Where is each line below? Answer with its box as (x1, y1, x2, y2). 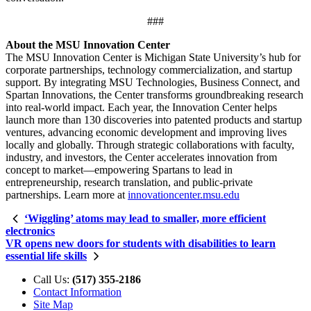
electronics (6, 224, 55, 237)
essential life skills (6, 249, 87, 262)
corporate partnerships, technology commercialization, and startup (6, 63, 292, 76)
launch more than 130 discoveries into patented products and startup (6, 113, 302, 126)
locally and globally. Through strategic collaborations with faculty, (6, 138, 294, 151)
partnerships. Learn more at (6, 188, 128, 201)
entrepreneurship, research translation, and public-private (6, 176, 253, 188)
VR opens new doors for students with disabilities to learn (6, 237, 276, 249)
